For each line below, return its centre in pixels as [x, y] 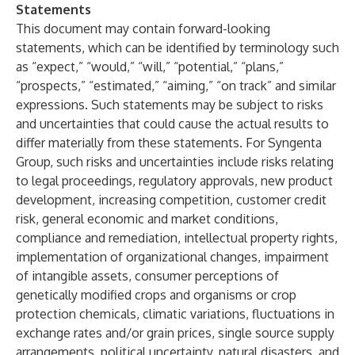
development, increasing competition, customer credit [171, 200]
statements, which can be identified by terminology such [177, 48]
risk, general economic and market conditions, [147, 219]
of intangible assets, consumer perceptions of [147, 276]
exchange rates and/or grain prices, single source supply [175, 333]
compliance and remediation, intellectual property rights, [177, 238]
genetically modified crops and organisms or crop [156, 295]
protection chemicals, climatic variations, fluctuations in [175, 314]
